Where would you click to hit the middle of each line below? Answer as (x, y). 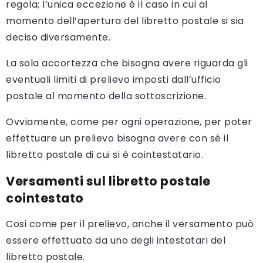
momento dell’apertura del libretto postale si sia (125, 21)
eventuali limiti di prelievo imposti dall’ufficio (114, 80)
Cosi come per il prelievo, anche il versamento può (130, 224)
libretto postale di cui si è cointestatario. (104, 155)
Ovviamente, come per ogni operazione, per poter (129, 122)
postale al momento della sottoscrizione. (106, 96)
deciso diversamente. (58, 38)
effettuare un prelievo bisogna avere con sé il (117, 139)
